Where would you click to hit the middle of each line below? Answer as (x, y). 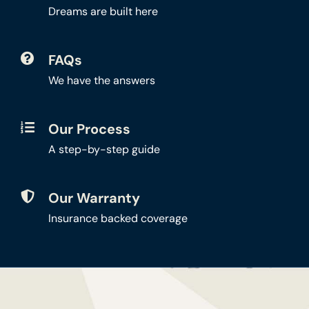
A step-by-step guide (104, 149)
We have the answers (101, 80)
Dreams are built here (103, 11)
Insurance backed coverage (118, 218)
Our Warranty (94, 198)
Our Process (89, 129)
